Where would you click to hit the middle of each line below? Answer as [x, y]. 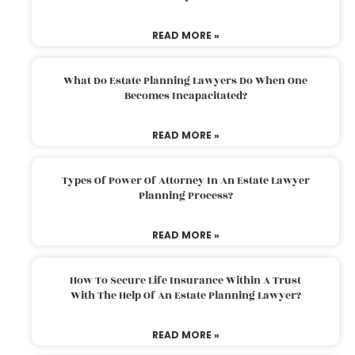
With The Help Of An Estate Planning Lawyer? [185, 295]
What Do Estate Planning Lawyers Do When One [185, 80]
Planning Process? [185, 195]
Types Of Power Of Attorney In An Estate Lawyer [185, 180]
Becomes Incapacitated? [185, 95]
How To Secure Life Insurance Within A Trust [185, 280]
